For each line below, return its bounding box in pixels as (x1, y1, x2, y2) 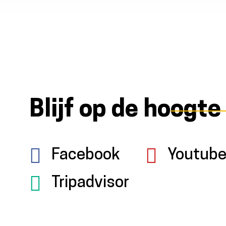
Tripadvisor (51, 175, 129, 191)
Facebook (51, 147, 120, 163)
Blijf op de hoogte (29, 98, 221, 123)
